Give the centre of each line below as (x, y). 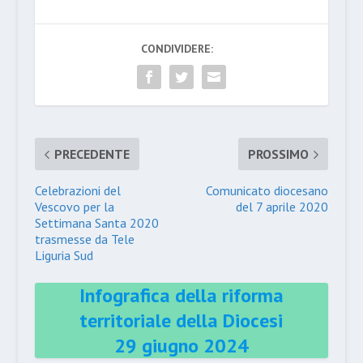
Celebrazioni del (77, 191)
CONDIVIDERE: (177, 49)
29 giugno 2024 (181, 346)
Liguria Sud (64, 256)
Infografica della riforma (181, 296)
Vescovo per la (74, 207)
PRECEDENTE (92, 154)
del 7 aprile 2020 (282, 207)
